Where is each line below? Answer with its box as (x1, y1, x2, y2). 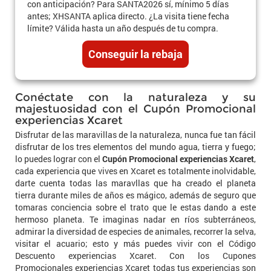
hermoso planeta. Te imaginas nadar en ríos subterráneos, (15, 213, 256, 225)
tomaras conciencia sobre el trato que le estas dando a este (15, 201, 256, 213)
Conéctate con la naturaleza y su (15, 90, 256, 104)
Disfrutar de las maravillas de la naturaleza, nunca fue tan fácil (15, 128, 256, 140)
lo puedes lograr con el (15, 152, 102, 165)
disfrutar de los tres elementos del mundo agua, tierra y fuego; (15, 140, 256, 152)
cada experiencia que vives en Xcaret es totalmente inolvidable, (15, 165, 256, 177)
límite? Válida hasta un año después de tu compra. (27, 22, 218, 34)
